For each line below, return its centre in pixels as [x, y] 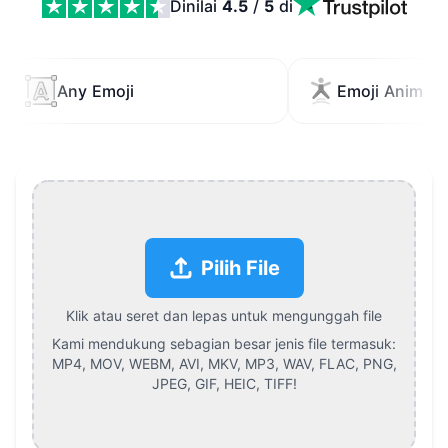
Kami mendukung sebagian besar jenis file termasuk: [224, 344]
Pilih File [240, 268]
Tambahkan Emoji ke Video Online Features [181, 61]
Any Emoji [95, 91]
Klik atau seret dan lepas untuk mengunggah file [224, 316]
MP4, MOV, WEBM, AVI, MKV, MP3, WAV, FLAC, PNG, [224, 364]
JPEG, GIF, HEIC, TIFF [222, 384]
